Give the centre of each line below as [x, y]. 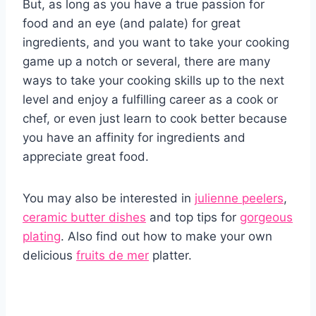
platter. [170, 256]
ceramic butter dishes [84, 218]
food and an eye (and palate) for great [132, 24]
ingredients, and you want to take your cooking [156, 43]
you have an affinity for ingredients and [134, 138]
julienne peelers [239, 199]
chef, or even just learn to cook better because [155, 119]
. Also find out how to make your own [166, 237]
